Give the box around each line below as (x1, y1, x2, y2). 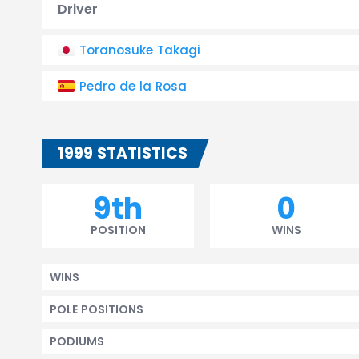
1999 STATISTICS (58, 143, 188, 164)
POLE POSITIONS (50, 301, 143, 317)
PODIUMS (50, 333, 104, 349)
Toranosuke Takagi (79, 42, 200, 58)
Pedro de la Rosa (79, 78, 187, 95)
